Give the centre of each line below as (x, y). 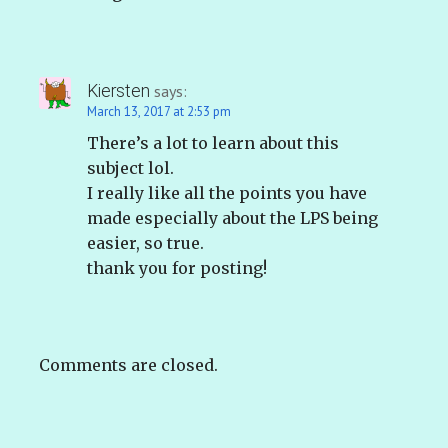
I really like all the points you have (227, 193)
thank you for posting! (177, 268)
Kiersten (118, 91)
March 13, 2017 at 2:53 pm (159, 112)
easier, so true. (145, 243)
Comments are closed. (128, 365)
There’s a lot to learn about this (213, 143)
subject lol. (130, 168)
